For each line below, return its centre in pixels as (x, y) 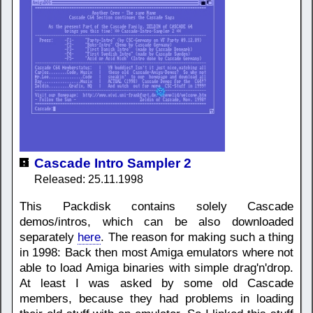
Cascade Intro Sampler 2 (113, 163)
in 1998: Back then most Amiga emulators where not (156, 252)
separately (49, 237)
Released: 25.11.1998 (89, 179)
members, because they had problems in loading (156, 298)
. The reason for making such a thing (197, 237)
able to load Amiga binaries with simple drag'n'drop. (156, 268)
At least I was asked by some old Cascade (156, 283)
